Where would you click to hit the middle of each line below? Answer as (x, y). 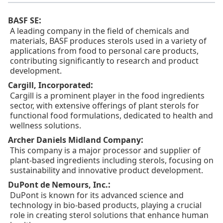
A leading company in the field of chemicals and (100, 31)
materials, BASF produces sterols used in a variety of (108, 41)
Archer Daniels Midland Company (74, 140)
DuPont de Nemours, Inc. (58, 184)
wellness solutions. (46, 125)
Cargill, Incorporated (49, 85)
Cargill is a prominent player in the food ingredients (107, 95)
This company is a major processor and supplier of (105, 150)
